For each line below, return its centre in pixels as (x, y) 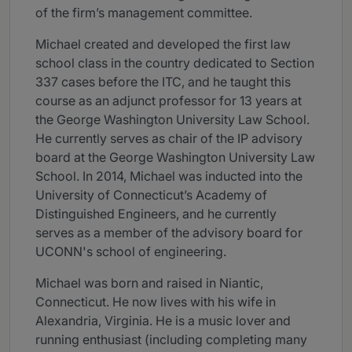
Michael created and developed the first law (163, 44)
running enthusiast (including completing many (171, 340)
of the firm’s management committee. (144, 13)
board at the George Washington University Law (175, 158)
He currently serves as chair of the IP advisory (169, 139)
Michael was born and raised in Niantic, (149, 283)
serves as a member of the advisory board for (169, 233)
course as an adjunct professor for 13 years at (169, 101)
